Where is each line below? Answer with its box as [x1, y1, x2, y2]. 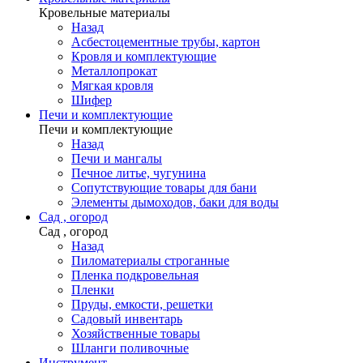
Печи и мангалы [71, 152, 162, 165]
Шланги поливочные [71, 341, 189, 355]
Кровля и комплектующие [71, 49, 216, 63]
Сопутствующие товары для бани [71, 181, 257, 194]
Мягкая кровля [71, 79, 153, 92]
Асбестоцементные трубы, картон [71, 35, 260, 49]
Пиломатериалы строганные [71, 254, 229, 267]
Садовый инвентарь [71, 312, 182, 326]
